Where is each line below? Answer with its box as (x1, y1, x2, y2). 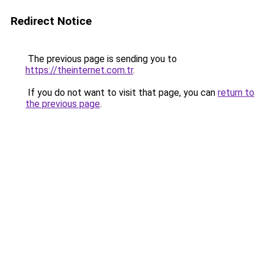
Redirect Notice (11, 14, 92, 28)
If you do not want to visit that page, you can (25, 87, 218, 98)
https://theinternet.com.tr (25, 64, 133, 76)
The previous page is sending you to (25, 53, 177, 64)
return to (218, 87, 254, 98)
